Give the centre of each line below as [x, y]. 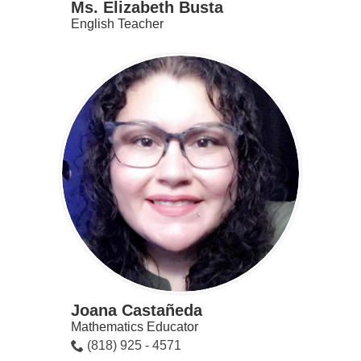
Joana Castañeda [136, 311]
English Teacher [117, 23]
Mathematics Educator [134, 327]
